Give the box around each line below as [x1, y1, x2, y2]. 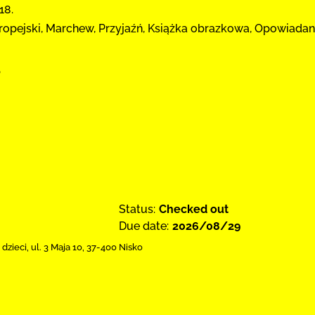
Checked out [159, 202, 229, 216]
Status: [119, 202, 155, 216]
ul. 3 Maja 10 [31, 242, 82, 252]
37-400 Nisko [86, 242, 143, 252]
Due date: [119, 219, 169, 233]
